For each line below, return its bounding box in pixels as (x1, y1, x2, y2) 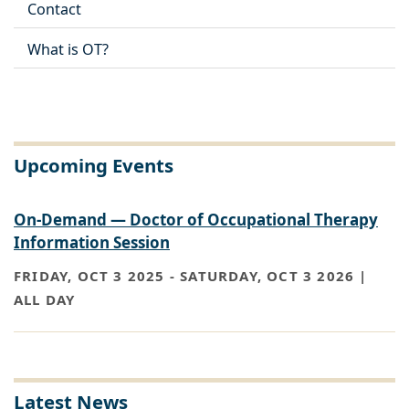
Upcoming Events (14, 152, 173, 178)
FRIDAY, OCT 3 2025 (14, 267, 165, 286)
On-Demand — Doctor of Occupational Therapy (14, 208, 378, 230)
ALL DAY (14, 290, 76, 309)
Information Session (14, 231, 170, 253)
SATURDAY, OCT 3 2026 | (180, 267, 368, 286)
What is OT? (27, 38, 109, 59)
